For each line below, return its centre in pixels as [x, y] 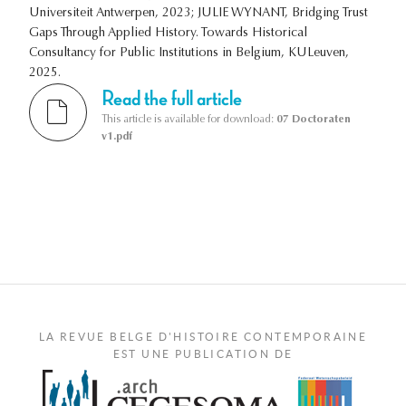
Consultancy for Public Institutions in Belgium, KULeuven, [189, 53]
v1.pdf [117, 136]
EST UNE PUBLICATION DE [203, 353]
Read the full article [172, 98]
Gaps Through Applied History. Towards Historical [168, 33]
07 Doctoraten [314, 119]
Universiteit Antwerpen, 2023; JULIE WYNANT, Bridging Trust [198, 13]
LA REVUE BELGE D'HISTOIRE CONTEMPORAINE [203, 336]
